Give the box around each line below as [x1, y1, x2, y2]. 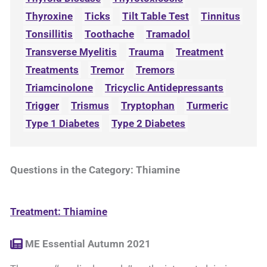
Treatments [26, 64, 79, 76]
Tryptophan [121, 100, 175, 111]
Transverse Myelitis [26, 46, 117, 58]
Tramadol [146, 28, 190, 40]
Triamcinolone [26, 82, 93, 94]
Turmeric [187, 100, 228, 111]
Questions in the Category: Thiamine [10, 164, 180, 176]
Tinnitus [201, 10, 240, 22]
